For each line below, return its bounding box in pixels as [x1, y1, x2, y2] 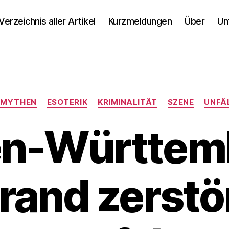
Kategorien [114, 92, 159, 103]
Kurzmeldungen [108, 15, 172, 27]
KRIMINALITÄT [98, 97, 157, 107]
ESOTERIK [47, 97, 88, 107]
